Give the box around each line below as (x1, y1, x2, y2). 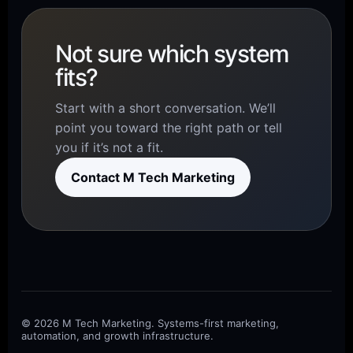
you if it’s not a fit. (55, 139, 164, 156)
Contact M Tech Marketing (71, 169, 236, 186)
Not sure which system (55, 39, 289, 69)
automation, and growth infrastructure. (21, 329, 214, 343)
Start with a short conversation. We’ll (55, 100, 277, 117)
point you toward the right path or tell (55, 120, 283, 136)
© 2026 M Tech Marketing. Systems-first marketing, (21, 317, 280, 330)
